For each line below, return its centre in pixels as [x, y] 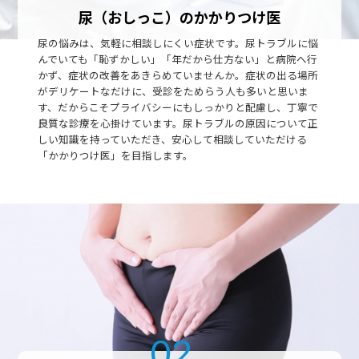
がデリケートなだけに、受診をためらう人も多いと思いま [173, 91]
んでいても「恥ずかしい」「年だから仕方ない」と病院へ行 [177, 59]
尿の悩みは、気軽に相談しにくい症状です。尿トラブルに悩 [177, 43]
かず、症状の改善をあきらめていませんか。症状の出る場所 [177, 75]
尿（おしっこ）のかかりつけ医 [179, 17]
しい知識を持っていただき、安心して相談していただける [172, 139]
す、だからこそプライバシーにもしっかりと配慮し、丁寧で [177, 107]
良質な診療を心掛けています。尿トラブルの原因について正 [177, 123]
